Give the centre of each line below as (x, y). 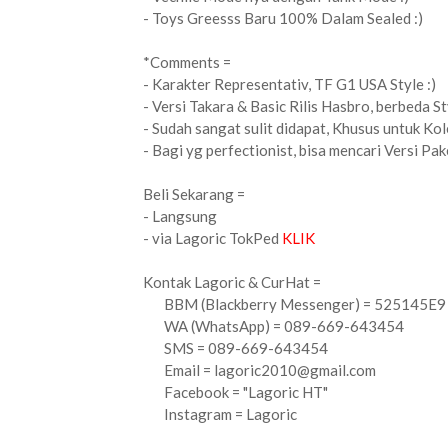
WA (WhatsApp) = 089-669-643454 (273, 326)
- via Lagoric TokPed (212, 238)
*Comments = (187, 62)
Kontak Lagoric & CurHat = (232, 282)
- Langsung (180, 216)
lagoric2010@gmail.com (295, 370)
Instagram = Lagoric (220, 414)
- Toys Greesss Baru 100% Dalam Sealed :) (283, 18)
